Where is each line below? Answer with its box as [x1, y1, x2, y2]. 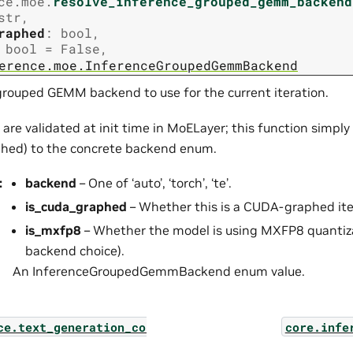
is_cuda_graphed [25, 199, 127, 215]
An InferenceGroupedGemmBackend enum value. [13, 263, 305, 280]
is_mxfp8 [25, 222, 81, 239]
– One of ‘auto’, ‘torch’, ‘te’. [76, 175, 232, 191]
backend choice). [25, 243, 124, 259]
